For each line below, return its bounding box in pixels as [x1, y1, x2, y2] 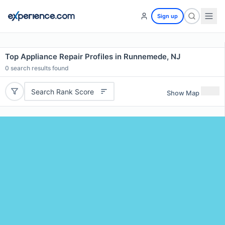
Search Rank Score [31, 87, 94, 96]
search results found [9, 64, 69, 72]
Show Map [167, 88, 199, 97]
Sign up [157, 13, 178, 20]
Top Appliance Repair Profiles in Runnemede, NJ [5, 52, 180, 61]
